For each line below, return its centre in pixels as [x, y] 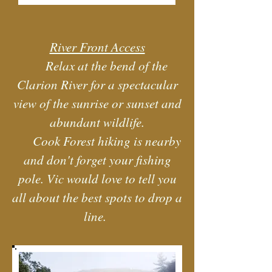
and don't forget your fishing [97, 160]
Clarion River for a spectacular [97, 84]
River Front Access [97, 47]
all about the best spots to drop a [97, 197]
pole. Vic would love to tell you [97, 178]
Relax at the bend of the [104, 66]
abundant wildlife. [97, 122]
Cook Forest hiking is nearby [97, 141]
